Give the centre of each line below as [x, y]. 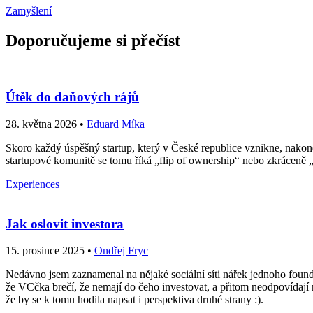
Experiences [32, 184]
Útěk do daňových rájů [72, 97]
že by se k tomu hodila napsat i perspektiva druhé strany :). [134, 300]
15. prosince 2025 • [50, 251]
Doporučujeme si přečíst [93, 40]
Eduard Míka [116, 124]
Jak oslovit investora [65, 224]
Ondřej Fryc [121, 251]
